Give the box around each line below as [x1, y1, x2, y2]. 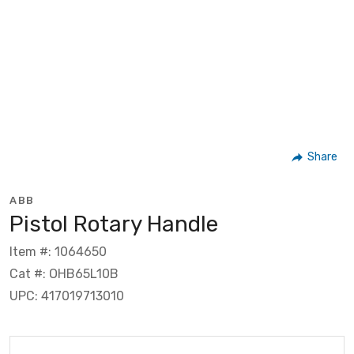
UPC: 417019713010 [9, 288, 124, 303]
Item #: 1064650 [9, 243, 107, 259]
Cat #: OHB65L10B [9, 265, 119, 281]
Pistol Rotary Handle [9, 210, 218, 237]
